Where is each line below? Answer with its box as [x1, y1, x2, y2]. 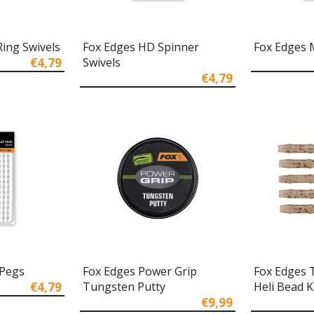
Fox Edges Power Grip [82, 263, 197, 279]
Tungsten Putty [82, 278, 165, 294]
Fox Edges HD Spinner [82, 39, 199, 55]
